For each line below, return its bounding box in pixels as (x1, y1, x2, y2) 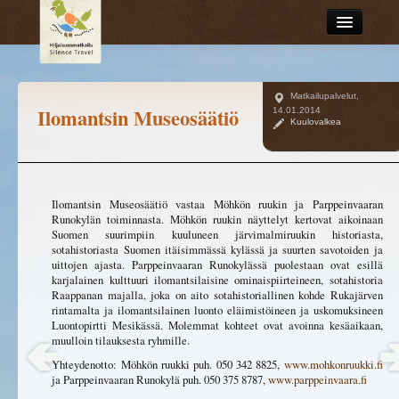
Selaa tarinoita (238, 96, 323, 110)
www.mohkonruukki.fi (283, 356, 383, 373)
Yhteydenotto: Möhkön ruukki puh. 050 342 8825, (52, 356, 284, 373)
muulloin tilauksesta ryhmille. (52, 332, 191, 349)
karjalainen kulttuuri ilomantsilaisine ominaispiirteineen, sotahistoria (52, 272, 383, 289)
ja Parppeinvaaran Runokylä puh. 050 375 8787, (52, 371, 269, 388)
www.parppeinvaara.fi (268, 371, 368, 388)
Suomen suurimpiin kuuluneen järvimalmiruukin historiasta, (52, 226, 383, 243)
